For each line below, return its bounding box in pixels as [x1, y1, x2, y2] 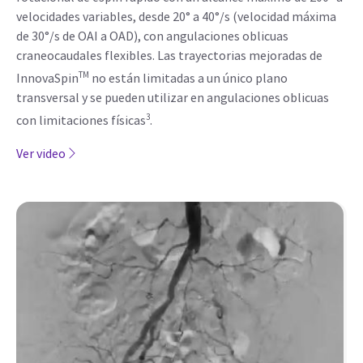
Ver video [16, 144, 66, 161]
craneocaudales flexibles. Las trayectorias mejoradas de [16, 46, 322, 63]
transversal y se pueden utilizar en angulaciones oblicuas [16, 89, 329, 106]
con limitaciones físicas [16, 112, 146, 129]
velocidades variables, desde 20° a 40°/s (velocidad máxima [16, 7, 336, 24]
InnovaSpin [16, 70, 79, 87]
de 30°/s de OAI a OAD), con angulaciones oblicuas [16, 27, 288, 44]
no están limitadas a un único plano [89, 70, 288, 87]
